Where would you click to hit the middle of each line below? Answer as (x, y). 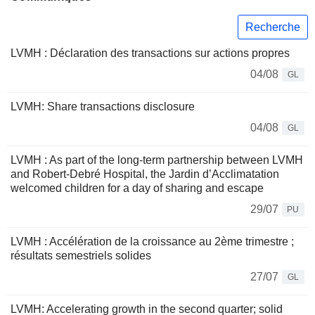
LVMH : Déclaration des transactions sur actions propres (150, 53)
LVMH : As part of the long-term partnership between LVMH (157, 160)
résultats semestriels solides (81, 256)
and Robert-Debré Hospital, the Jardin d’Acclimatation (145, 174)
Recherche (273, 27)
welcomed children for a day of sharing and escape (137, 188)
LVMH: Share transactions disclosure (103, 107)
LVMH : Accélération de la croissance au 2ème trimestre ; (152, 242)
